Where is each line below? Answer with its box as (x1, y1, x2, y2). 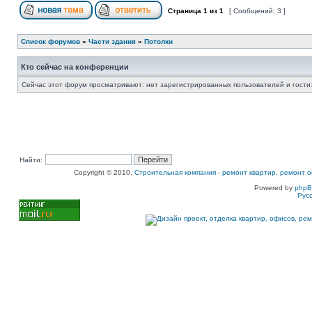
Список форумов (21, 38, 80, 45)
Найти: (19, 156, 42, 164)
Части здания (88, 38, 136, 45)
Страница (166, 7, 203, 15)
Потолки (144, 38, 173, 45)
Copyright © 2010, (74, 169, 134, 176)
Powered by (254, 184, 295, 192)
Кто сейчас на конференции (21, 63, 129, 71)
